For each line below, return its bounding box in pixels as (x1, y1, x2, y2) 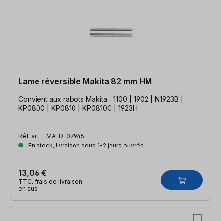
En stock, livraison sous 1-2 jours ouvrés (27, 141, 144, 149)
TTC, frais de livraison (18, 177, 82, 185)
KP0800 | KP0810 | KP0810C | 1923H (18, 103, 138, 112)
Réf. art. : (18, 132, 44, 140)
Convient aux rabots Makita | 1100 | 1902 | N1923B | (18, 94, 183, 103)
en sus (18, 184, 37, 192)
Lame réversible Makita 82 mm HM (18, 76, 152, 86)
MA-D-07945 (46, 132, 84, 140)
